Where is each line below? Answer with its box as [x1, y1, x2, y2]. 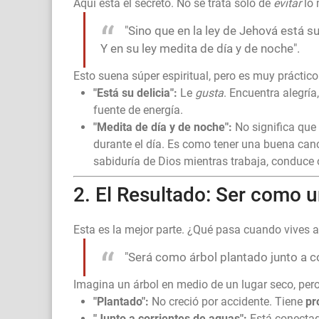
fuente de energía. [93, 103, 183, 117]
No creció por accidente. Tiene [149, 295, 305, 309]
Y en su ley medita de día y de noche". [100, 41, 300, 56]
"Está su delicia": [93, 86, 177, 100]
